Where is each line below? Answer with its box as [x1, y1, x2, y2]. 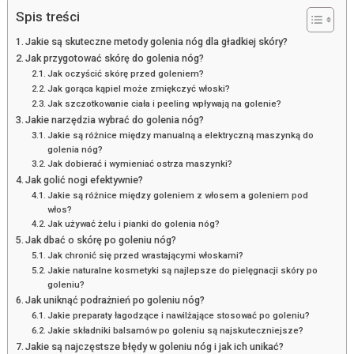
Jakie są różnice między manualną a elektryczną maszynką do [47, 129, 314, 141]
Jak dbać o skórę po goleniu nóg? [25, 233, 177, 246]
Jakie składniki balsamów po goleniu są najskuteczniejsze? [47, 324, 304, 336]
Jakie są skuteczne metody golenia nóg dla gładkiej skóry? [25, 35, 288, 47]
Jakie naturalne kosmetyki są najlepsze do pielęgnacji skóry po [47, 264, 318, 276]
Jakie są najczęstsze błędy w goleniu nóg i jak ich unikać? [25, 340, 284, 352]
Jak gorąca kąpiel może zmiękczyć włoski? [47, 82, 231, 94]
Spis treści [15, 9, 80, 25]
